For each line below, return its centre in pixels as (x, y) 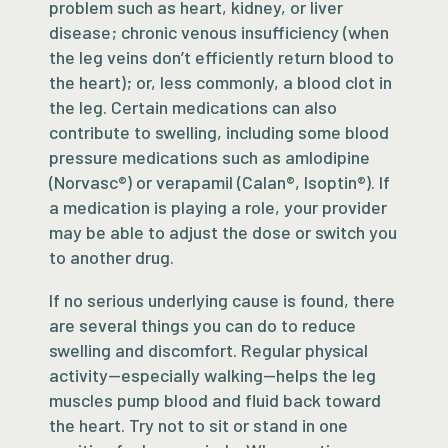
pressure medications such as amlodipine (210, 156)
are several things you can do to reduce (203, 324)
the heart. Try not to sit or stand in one (199, 424)
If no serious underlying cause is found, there (222, 299)
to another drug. (112, 256)
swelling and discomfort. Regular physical (209, 349)
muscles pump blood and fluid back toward (215, 399)
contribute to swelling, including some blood (219, 131)
